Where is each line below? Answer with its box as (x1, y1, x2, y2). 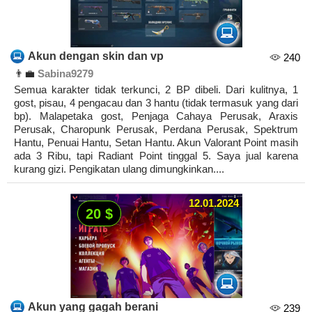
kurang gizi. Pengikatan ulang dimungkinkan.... (14, 163, 224, 175)
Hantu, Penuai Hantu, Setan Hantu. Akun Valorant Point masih (14, 136, 298, 149)
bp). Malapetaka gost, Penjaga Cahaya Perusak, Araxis (14, 110, 298, 123)
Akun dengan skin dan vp (28, 50, 164, 63)
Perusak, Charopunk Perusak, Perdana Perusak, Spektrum (14, 123, 298, 136)
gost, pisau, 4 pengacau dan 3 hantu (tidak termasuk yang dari (14, 97, 298, 109)
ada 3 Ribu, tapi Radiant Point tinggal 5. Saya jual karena (14, 150, 298, 162)
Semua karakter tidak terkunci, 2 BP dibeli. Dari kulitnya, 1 (14, 84, 298, 96)
